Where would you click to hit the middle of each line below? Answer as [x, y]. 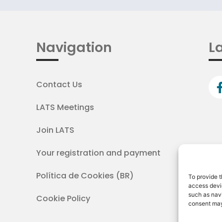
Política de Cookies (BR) [85, 176]
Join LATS [55, 130]
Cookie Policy [63, 199]
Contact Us [59, 85]
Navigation [74, 48]
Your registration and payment [98, 153]
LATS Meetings [65, 108]
